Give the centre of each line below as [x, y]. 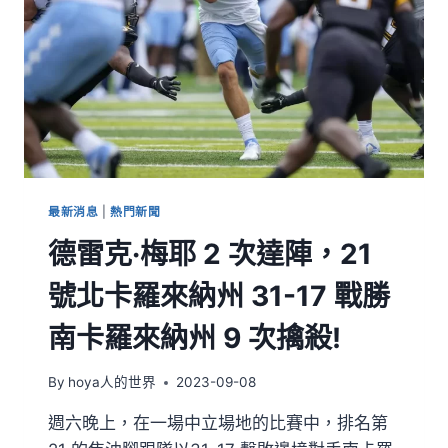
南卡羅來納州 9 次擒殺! [194, 337]
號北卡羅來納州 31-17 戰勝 [219, 295]
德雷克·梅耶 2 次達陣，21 [210, 253]
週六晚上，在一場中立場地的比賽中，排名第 [218, 423]
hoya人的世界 [112, 382]
